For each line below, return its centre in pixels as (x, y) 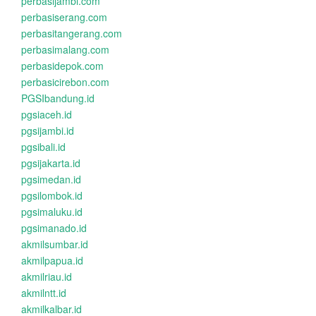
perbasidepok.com (62, 66)
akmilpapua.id (52, 260)
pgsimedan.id (51, 179)
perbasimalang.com (65, 49)
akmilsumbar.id (55, 244)
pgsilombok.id (52, 195)
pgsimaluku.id (52, 212)
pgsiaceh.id (47, 114)
